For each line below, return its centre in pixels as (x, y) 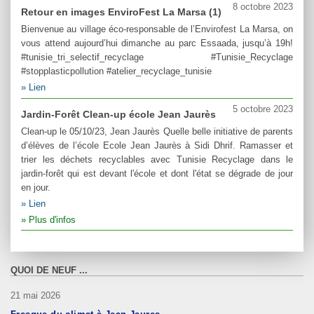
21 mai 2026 (35, 295)
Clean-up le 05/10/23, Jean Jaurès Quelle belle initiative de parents (157, 131)
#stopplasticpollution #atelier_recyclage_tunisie (116, 71)
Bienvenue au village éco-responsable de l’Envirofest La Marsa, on (157, 29)
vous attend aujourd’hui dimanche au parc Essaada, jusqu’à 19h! (157, 43)
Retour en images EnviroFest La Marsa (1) (121, 12)
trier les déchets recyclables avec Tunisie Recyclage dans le (157, 159)
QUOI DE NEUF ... (49, 271)
